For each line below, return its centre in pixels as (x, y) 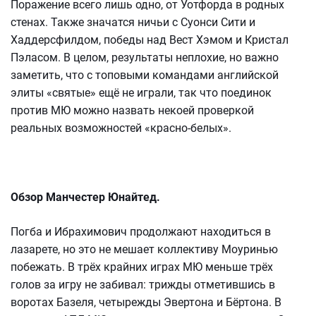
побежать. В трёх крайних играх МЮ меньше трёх (142, 267)
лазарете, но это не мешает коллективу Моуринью (144, 249)
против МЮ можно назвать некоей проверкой (132, 110)
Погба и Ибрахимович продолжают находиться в (141, 232)
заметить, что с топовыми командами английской (145, 75)
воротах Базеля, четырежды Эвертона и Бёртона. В (146, 302)
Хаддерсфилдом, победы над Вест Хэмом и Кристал (150, 40)
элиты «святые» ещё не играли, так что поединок (141, 93)
